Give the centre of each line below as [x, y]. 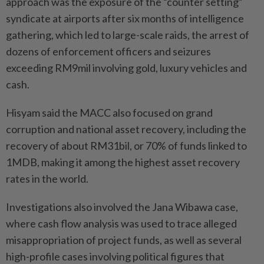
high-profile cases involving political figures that [115, 256]
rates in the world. [47, 178]
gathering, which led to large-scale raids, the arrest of [128, 34]
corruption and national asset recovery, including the [126, 129]
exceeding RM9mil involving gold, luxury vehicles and [126, 67]
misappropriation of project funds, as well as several [124, 240]
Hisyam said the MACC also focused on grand [109, 112]
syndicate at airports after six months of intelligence [125, 18]
